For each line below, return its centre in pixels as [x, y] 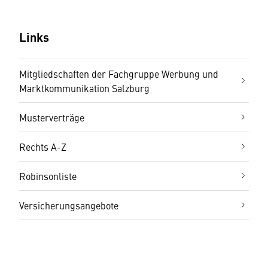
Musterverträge [52, 118]
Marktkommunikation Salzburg [84, 88]
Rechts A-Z [43, 147]
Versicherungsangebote [69, 205]
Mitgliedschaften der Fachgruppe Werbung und [119, 74]
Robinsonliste [48, 176]
